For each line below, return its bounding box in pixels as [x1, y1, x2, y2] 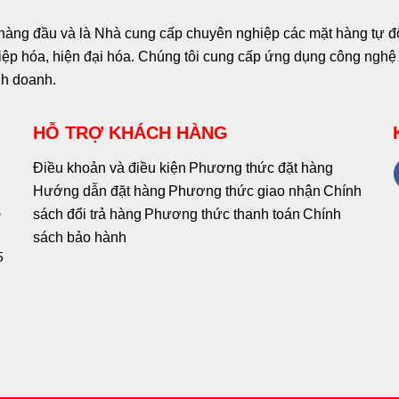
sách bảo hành [33, 230, 127, 246]
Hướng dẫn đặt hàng [33, 183, 167, 199]
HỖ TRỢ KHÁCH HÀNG [33, 123, 229, 143]
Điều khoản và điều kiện [33, 160, 187, 176]
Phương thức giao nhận [168, 183, 322, 199]
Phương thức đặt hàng [189, 160, 334, 176]
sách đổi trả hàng [33, 207, 142, 223]
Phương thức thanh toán [144, 207, 301, 223]
